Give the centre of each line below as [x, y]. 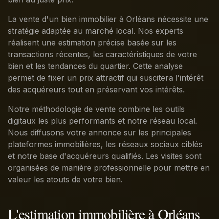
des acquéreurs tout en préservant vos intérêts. [96, 89]
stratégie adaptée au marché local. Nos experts [96, 31]
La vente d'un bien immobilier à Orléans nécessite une [108, 19]
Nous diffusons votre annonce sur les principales [99, 132]
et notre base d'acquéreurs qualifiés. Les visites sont [105, 156]
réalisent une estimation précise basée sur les [92, 43]
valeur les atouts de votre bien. [65, 179]
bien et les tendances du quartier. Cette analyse [95, 66]
